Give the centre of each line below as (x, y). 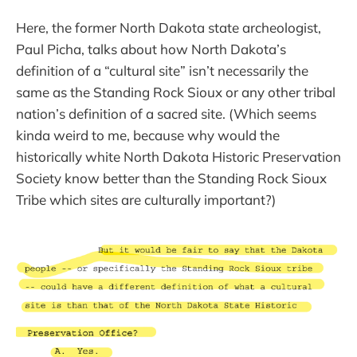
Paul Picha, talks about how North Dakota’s (151, 49)
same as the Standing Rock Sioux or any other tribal (176, 92)
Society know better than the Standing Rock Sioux (171, 178)
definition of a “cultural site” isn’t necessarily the (162, 70)
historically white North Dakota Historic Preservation (178, 156)
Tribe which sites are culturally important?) (146, 199)
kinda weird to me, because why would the (148, 135)
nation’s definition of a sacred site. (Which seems (166, 113)
